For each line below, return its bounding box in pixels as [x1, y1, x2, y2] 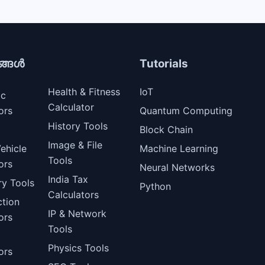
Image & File [47, 139, 102, 151]
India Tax [47, 173, 88, 186]
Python [140, 180, 171, 193]
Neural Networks [140, 161, 215, 174]
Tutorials [140, 57, 188, 71]
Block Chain [140, 124, 193, 136]
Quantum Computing [140, 105, 232, 117]
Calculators [47, 189, 99, 201]
